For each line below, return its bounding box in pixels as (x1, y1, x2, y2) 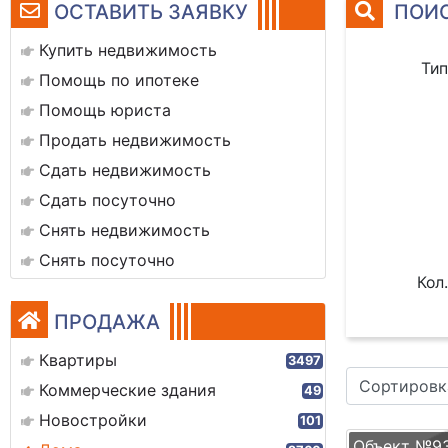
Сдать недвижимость (39, 160, 211, 180)
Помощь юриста (39, 100, 171, 120)
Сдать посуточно (39, 190, 176, 210)
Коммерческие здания (39, 380, 216, 400)
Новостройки (39, 410, 147, 430)
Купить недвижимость (39, 40, 217, 60)
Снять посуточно (39, 250, 175, 270)
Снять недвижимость (39, 220, 210, 240)
